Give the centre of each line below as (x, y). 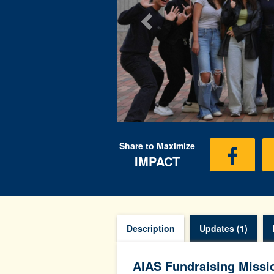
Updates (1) (224, 228)
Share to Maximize (157, 146)
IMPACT (157, 161)
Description (151, 228)
